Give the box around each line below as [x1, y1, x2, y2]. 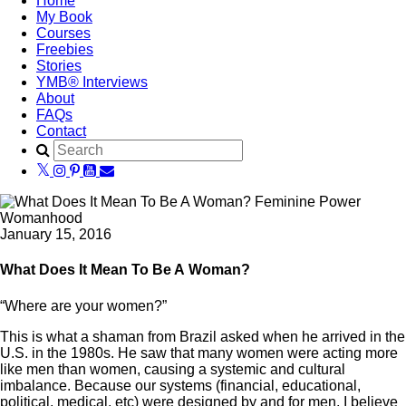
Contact [36, 123, 86, 139]
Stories [36, 58, 82, 73]
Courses [36, 25, 91, 41]
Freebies [36, 42, 93, 57]
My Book [36, 9, 92, 24]
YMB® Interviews [36, 74, 148, 90]
